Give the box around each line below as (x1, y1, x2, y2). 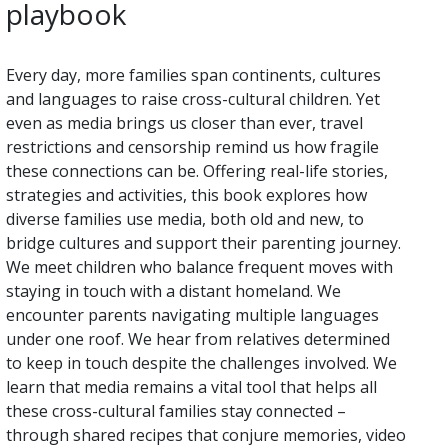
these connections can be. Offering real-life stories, (6, 160, 388, 183)
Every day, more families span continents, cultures (6, 64, 381, 87)
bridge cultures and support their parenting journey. (6, 232, 401, 255)
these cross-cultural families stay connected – (6, 400, 346, 423)
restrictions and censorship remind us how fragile (6, 136, 379, 159)
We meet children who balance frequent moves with (6, 256, 393, 279)
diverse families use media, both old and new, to (6, 208, 364, 231)
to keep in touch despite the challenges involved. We (6, 352, 397, 375)
